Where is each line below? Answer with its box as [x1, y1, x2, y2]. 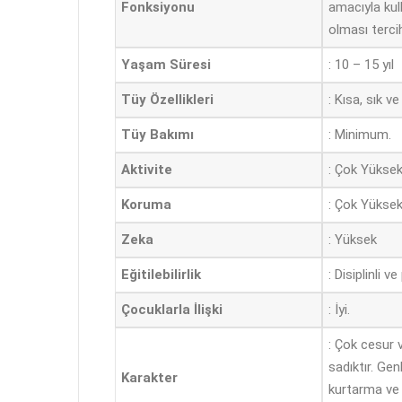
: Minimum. [328, 127, 391, 144]
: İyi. [328, 301, 350, 319]
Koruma [121, 197, 171, 214]
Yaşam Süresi [121, 57, 211, 74]
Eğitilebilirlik [121, 267, 201, 284]
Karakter [121, 370, 178, 387]
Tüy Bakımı [121, 127, 194, 144]
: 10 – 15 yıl [328, 57, 394, 74]
